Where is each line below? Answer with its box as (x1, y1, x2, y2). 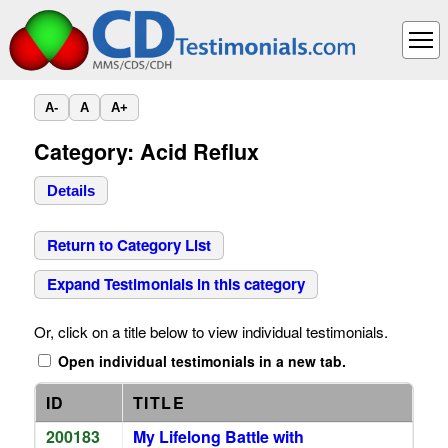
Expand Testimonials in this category (46, 273, 305, 295)
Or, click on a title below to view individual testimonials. (33, 321, 388, 342)
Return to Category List (46, 234, 211, 256)
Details (46, 182, 95, 199)
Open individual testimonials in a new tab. (53, 351, 346, 371)
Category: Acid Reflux (33, 136, 259, 167)
